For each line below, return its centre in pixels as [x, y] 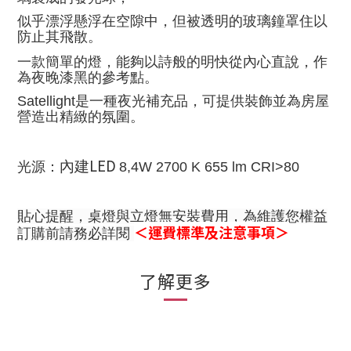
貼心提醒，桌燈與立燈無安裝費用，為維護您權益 [172, 216]
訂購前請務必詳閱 [76, 233]
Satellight [46, 101]
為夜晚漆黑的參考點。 [88, 78]
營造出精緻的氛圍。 [81, 117]
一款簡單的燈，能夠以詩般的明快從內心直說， [165, 62]
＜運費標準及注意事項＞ [212, 232]
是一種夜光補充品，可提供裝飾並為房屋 [202, 101]
